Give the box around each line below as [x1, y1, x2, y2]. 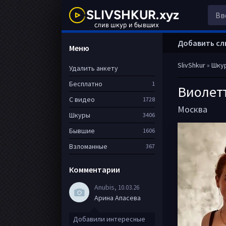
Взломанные [69, 142, 107, 151]
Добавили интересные [73, 214, 145, 223]
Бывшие [69, 126, 95, 135]
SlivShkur [178, 61, 205, 70]
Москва [178, 103, 207, 115]
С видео [69, 95, 95, 104]
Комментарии [69, 164, 120, 175]
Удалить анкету [69, 64, 118, 73]
